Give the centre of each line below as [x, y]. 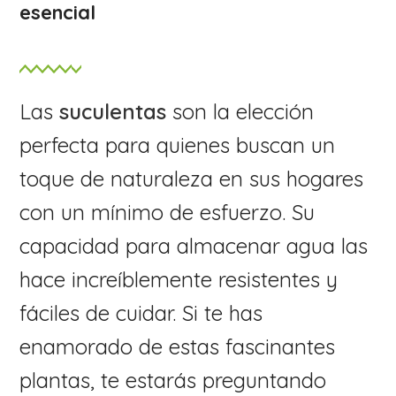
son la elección [240, 112]
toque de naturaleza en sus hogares [192, 179]
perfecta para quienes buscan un [178, 145]
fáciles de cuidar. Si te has [141, 313]
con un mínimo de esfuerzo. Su [168, 213]
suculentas [113, 112]
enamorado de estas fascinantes [178, 347]
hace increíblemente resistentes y [179, 280]
